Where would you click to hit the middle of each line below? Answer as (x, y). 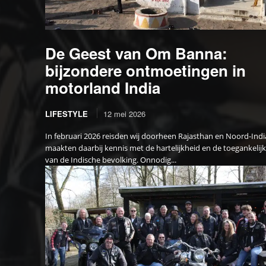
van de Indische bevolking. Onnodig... (111, 160)
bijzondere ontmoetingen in (145, 71)
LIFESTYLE (66, 114)
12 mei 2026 (124, 114)
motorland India (103, 88)
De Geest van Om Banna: (136, 53)
